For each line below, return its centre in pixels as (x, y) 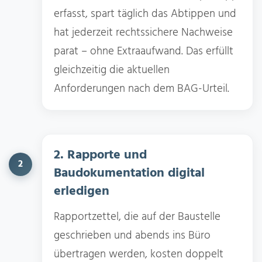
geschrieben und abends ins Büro (132, 235)
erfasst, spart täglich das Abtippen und (145, 14)
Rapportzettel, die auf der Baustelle (137, 217)
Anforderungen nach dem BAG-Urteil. (142, 89)
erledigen (82, 191)
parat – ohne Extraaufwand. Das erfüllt (144, 51)
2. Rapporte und (100, 155)
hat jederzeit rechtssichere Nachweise (143, 32)
